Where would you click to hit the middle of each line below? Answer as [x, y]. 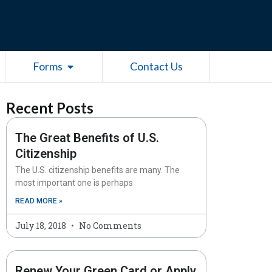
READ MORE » [39, 201]
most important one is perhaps [74, 183]
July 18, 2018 [42, 226]
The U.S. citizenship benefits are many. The [97, 170]
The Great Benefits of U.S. [87, 138]
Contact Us [156, 66]
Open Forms [90, 65]
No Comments [109, 226]
